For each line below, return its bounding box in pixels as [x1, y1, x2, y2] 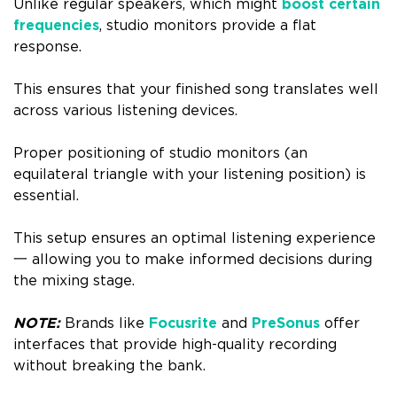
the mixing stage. [13, 273, 135, 288]
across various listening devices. [13, 103, 237, 118]
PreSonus [252, 315, 320, 331]
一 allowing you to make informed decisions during [13, 252, 372, 267]
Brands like [60, 315, 149, 331]
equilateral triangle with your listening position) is [13, 167, 366, 182]
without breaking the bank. [13, 358, 206, 373]
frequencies [13, 18, 99, 33]
